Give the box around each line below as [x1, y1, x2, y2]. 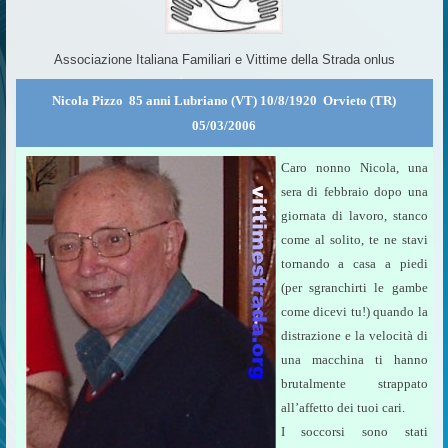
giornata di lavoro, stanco [280, 208, 428, 223]
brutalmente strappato [280, 376, 428, 391]
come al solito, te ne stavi [280, 232, 428, 247]
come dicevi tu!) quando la [280, 304, 428, 319]
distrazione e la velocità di [280, 328, 428, 343]
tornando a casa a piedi [280, 256, 428, 271]
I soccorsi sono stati [280, 424, 428, 439]
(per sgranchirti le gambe [280, 280, 428, 295]
